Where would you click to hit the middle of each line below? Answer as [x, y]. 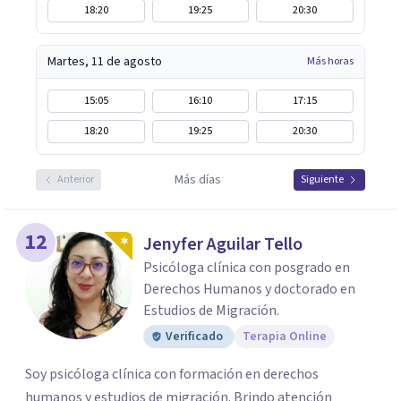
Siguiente [322, 179]
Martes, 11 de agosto [105, 62]
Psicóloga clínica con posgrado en [247, 268]
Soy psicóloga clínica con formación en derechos [172, 374]
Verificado [194, 337]
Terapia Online [285, 337]
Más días [197, 180]
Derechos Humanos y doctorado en [249, 289]
